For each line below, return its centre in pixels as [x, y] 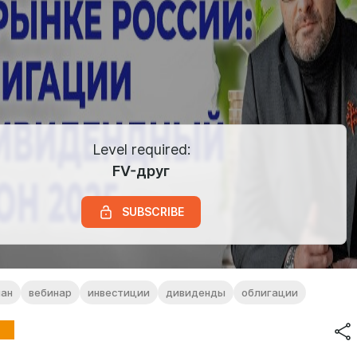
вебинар [50, 292]
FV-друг [141, 171]
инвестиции [119, 292]
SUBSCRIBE [153, 212]
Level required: [141, 149]
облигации [270, 292]
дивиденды [196, 292]
